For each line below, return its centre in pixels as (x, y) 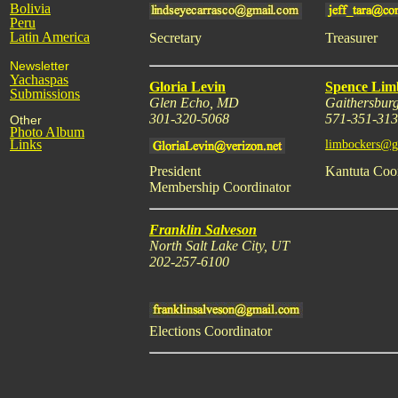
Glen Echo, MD (194, 103)
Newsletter (40, 66)
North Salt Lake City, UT (219, 246)
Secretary (175, 38)
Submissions (45, 94)
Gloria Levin (187, 87)
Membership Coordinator (220, 187)
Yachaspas (39, 80)
